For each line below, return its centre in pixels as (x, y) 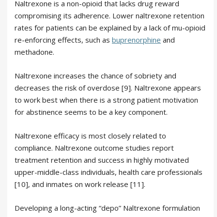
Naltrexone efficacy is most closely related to (90, 135)
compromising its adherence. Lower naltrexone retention (109, 15)
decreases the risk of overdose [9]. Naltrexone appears (108, 87)
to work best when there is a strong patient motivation (106, 100)
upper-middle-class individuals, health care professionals (108, 172)
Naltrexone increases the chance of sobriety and (95, 75)
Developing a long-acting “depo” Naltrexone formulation (107, 208)
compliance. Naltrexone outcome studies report (94, 147)
